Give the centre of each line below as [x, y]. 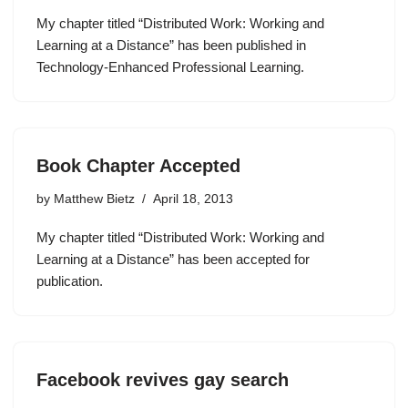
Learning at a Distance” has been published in [171, 45]
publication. [70, 281]
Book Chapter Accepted [138, 166]
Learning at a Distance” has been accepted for [173, 259]
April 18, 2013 [193, 199]
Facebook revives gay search [163, 380]
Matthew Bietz [94, 199]
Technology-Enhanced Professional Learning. [170, 67]
